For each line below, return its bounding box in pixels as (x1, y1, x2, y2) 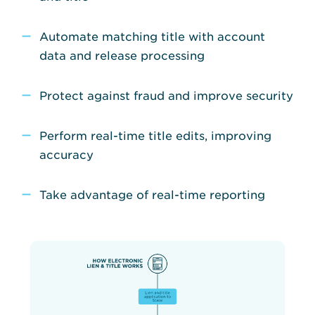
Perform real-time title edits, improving (39, 128, 271, 142)
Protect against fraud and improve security (39, 88, 293, 102)
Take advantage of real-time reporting (39, 187, 265, 201)
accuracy (39, 147, 94, 161)
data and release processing (39, 48, 205, 62)
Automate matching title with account (39, 29, 265, 43)
